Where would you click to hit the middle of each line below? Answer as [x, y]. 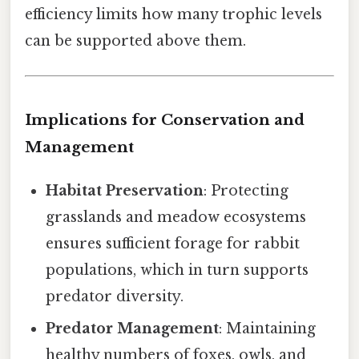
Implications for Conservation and [165, 119]
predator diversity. [115, 296]
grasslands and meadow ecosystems [176, 217]
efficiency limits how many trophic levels [173, 14]
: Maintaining [268, 328]
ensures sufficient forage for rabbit [173, 243]
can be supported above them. [135, 40]
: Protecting [246, 190]
